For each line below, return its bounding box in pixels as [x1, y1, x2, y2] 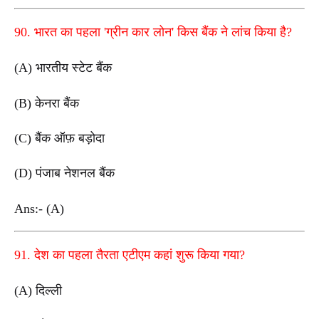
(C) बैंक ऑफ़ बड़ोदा [14, 130, 105, 145]
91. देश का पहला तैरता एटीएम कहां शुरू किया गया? [14, 247, 245, 262]
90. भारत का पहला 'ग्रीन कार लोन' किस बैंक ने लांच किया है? [14, 25, 292, 40]
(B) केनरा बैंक [14, 95, 79, 110]
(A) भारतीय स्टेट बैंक [14, 61, 112, 75]
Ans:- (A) [14, 201, 68, 216]
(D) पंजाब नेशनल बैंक [14, 166, 115, 181]
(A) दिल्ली [14, 283, 62, 298]
